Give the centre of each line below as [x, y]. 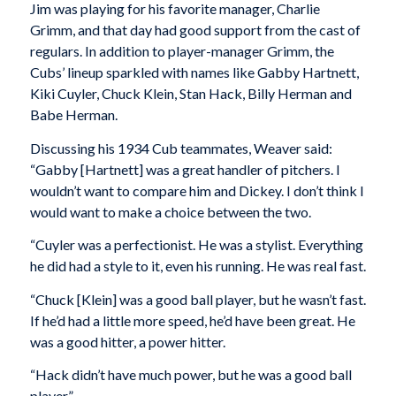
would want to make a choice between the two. [170, 211]
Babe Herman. [73, 115]
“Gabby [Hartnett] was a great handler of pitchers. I [185, 169]
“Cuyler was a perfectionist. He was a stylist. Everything [196, 245]
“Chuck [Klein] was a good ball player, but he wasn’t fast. [198, 299]
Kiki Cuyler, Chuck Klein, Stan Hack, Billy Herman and [190, 94]
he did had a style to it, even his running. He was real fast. [198, 266]
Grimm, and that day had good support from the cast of [195, 30]
